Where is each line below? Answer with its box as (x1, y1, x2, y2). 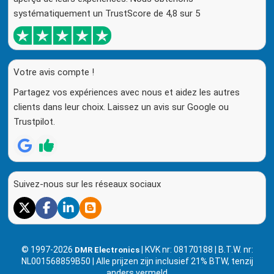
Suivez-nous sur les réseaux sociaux (13, 178, 161, 190)
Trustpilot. (13, 116, 55, 127)
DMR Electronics (74, 245, 141, 254)
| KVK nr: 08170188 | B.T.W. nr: (141, 244, 253, 254)
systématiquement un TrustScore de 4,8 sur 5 (13, 7, 200, 19)
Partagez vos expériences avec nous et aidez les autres (13, 86, 240, 98)
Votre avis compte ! (13, 66, 94, 78)
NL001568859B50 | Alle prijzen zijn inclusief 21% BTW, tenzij (21, 256, 253, 266)
